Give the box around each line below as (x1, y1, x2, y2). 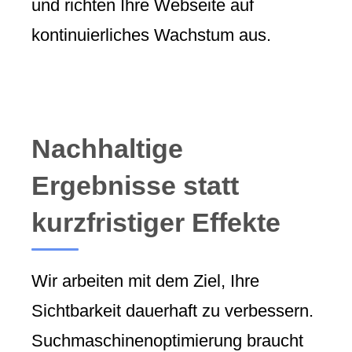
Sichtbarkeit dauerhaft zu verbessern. (31, 301, 313, 321)
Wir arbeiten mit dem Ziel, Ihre (31, 271, 259, 291)
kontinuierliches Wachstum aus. (31, 25, 271, 46)
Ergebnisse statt (31, 170, 239, 200)
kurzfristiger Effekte (31, 207, 280, 237)
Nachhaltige (31, 133, 183, 163)
